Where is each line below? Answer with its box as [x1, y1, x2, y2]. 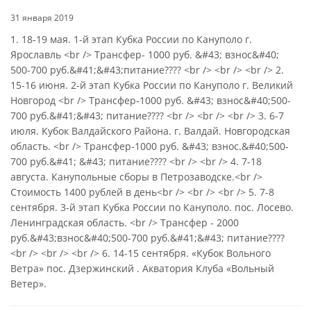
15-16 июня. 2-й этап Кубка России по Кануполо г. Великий [10, 78, 293, 92]
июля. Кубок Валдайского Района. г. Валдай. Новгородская [10, 124, 290, 137]
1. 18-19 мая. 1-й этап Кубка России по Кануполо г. [10, 33, 252, 46]
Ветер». [10, 277, 47, 290]
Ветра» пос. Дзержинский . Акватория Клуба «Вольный [10, 262, 274, 275]
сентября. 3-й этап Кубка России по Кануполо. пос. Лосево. [10, 201, 294, 214]
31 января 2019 [10, 12, 74, 24]
